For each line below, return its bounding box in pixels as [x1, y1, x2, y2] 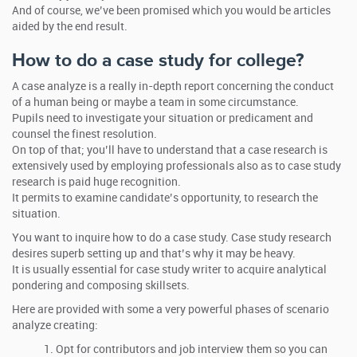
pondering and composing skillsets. [12, 280, 190, 292]
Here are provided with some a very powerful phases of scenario [12, 304, 329, 316]
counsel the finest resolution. [12, 128, 157, 140]
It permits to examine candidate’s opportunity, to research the [12, 192, 318, 204]
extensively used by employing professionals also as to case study [12, 160, 341, 172]
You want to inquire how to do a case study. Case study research [12, 232, 331, 244]
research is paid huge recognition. [12, 176, 181, 188]
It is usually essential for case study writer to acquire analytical [12, 264, 327, 276]
